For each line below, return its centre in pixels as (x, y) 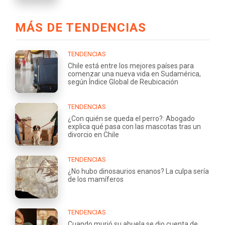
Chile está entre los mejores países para (131, 66)
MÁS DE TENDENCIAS (81, 28)
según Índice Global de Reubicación (123, 82)
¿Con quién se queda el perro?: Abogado (131, 119)
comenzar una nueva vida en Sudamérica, (134, 74)
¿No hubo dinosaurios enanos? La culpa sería (138, 172)
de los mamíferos (96, 180)
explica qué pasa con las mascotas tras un (134, 127)
